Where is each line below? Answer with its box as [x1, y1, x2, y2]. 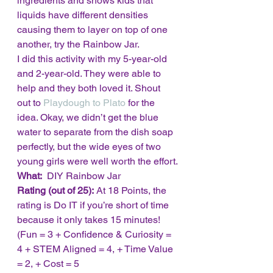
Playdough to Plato [43, 97, 126, 108]
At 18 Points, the [94, 185, 169, 196]
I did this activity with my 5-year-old [17, 53, 169, 65]
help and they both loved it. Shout [17, 82, 163, 94]
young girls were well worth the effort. [17, 155, 178, 167]
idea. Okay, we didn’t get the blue [17, 112, 161, 123]
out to [17, 97, 43, 108]
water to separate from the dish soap [17, 126, 175, 138]
